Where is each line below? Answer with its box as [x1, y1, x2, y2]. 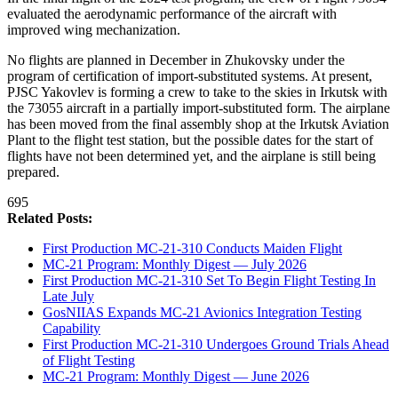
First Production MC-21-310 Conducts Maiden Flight [43, 241, 342, 257]
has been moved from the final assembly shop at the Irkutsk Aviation [7, 116, 389, 132]
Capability [43, 321, 100, 337]
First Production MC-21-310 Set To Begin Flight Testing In [43, 273, 376, 289]
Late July [43, 289, 94, 305]
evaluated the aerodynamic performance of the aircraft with [7, 6, 337, 22]
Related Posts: [7, 211, 92, 227]
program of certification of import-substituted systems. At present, [7, 68, 372, 84]
